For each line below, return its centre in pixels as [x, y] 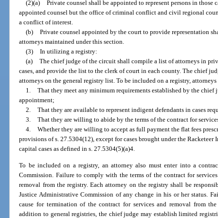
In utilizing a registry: [68, 52]
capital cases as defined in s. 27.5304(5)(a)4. [77, 149]
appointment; [37, 100]
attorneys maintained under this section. [72, 42]
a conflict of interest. [46, 22]
